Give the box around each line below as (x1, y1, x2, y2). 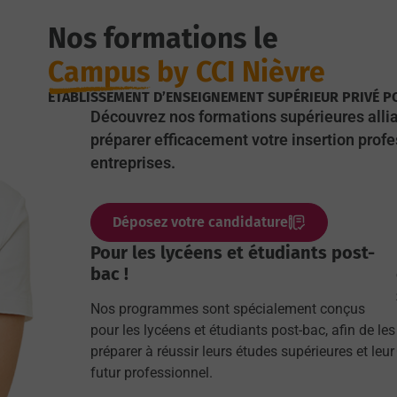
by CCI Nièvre (150, 54, 325, 89)
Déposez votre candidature (113, 214, 288, 231)
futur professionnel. (90, 364, 213, 382)
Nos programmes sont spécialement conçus (90, 300, 365, 318)
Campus (48, 54, 150, 89)
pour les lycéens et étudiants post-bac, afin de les (90, 322, 395, 339)
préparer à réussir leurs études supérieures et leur (90, 343, 394, 361)
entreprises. (90, 153, 175, 172)
